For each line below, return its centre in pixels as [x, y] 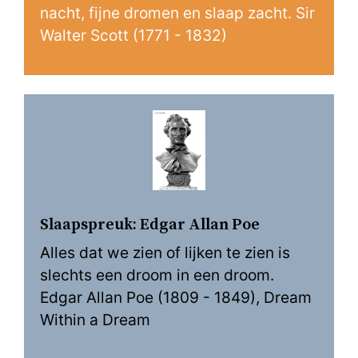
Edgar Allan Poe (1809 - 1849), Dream [176, 297]
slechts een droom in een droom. [157, 275]
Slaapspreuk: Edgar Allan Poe [150, 225]
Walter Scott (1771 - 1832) [133, 35]
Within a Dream [95, 320]
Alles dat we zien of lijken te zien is [165, 253]
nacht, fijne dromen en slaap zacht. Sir [177, 13]
